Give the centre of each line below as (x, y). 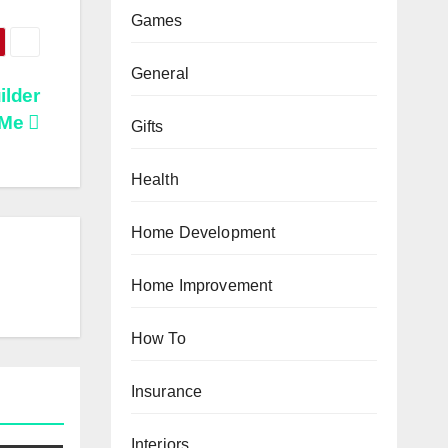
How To (158, 338)
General (159, 73)
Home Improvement (201, 285)
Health (154, 179)
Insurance (166, 391)
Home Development (203, 232)
